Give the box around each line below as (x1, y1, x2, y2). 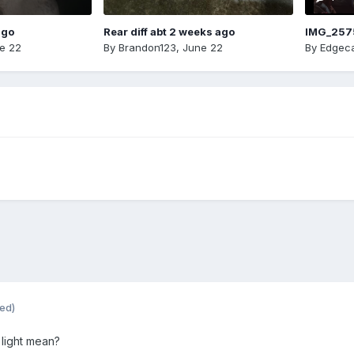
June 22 (182, 40, 223, 54)
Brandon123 (118, 40, 176, 54)
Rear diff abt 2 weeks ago (103, 24, 235, 38)
